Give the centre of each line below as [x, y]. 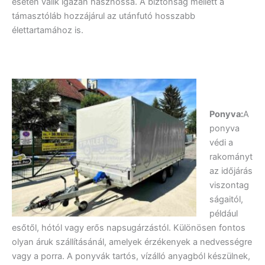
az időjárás [231, 171]
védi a [221, 142]
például [223, 213]
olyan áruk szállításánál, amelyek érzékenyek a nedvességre [132, 242]
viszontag [229, 185]
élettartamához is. [48, 30]
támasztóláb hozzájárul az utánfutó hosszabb [104, 16]
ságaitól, [226, 199]
